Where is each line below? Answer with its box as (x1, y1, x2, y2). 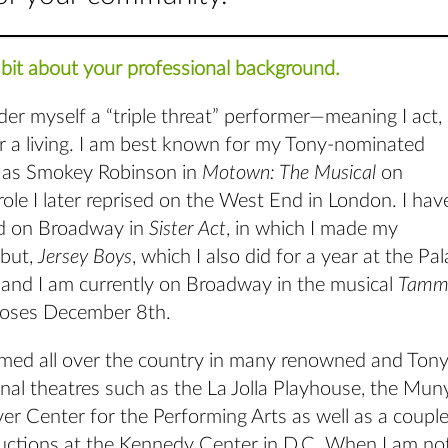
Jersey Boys (38, 247, 132, 268)
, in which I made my (226, 219, 398, 240)
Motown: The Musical (202, 163, 376, 184)
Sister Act (149, 219, 226, 240)
